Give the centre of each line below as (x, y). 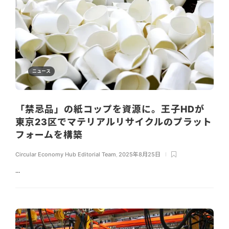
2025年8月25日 (140, 154)
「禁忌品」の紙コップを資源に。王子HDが (110, 109)
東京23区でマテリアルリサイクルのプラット (114, 122)
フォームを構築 (50, 134)
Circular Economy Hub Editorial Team (66, 154)
